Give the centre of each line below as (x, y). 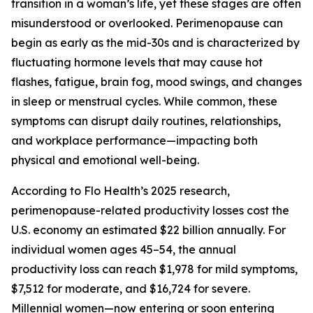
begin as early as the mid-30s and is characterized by (155, 43)
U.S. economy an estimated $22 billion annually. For (148, 230)
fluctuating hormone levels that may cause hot (137, 62)
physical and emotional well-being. (105, 160)
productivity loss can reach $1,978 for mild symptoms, (154, 269)
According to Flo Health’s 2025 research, (121, 191)
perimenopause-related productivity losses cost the (150, 210)
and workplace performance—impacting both (134, 140)
